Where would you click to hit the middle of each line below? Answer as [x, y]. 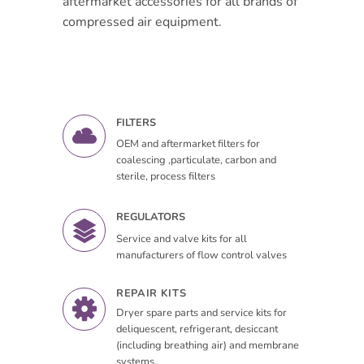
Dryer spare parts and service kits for [202, 312]
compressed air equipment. [143, 22]
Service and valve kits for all [182, 238]
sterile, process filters [166, 177]
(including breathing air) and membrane [208, 345]
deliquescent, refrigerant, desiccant [197, 329]
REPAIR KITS [152, 293]
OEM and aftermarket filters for [188, 144]
